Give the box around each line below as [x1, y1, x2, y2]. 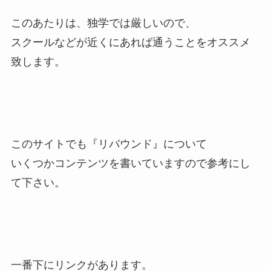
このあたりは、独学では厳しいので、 [10, 17, 196, 30]
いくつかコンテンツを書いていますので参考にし [10, 157, 250, 170]
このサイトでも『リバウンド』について [10, 138, 207, 151]
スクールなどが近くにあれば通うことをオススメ [10, 36, 250, 49]
